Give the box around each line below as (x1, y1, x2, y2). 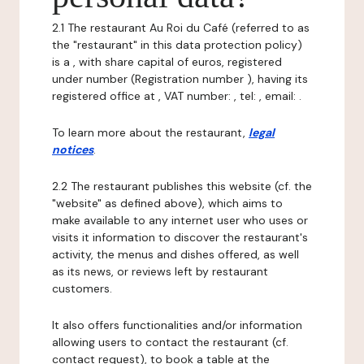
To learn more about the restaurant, (52, 125, 249, 140)
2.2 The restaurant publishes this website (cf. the (52, 179, 312, 193)
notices (52, 142, 93, 157)
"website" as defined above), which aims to (52, 196, 283, 210)
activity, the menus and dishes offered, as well (52, 247, 299, 262)
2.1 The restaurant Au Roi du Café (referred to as (52, 20, 310, 35)
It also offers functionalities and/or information (52, 318, 302, 332)
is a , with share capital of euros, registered (52, 54, 282, 69)
